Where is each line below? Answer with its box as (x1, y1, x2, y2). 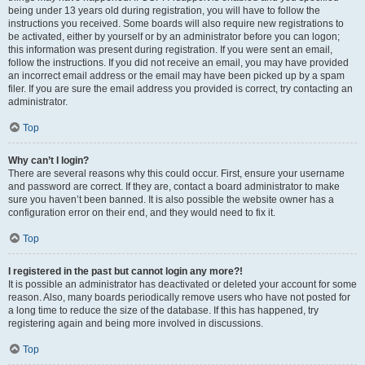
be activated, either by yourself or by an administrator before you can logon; (8, 31, 340, 42)
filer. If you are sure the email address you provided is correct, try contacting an (8, 83, 353, 95)
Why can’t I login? (8, 155, 89, 166)
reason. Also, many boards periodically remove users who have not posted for (8, 292, 350, 303)
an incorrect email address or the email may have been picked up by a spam (8, 70, 345, 81)
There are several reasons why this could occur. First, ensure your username (8, 168, 345, 179)
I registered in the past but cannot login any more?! (8, 266, 243, 277)
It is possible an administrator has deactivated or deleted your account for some (8, 279, 357, 290)
